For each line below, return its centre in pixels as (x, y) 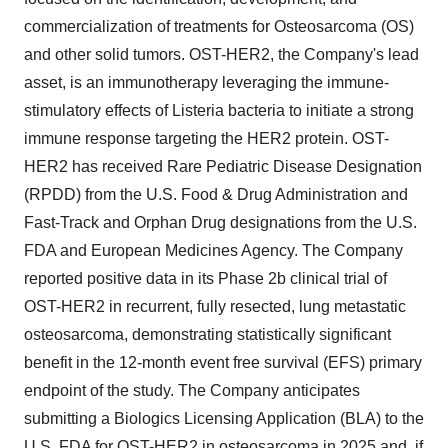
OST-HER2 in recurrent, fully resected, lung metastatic (215, 307)
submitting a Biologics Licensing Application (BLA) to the (224, 419)
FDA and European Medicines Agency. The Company (213, 251)
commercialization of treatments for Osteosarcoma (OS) (219, 27)
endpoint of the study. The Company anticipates (192, 391)
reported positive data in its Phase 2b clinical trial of (205, 279)
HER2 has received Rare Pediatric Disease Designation (223, 167)
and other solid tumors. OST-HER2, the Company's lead (221, 55)
